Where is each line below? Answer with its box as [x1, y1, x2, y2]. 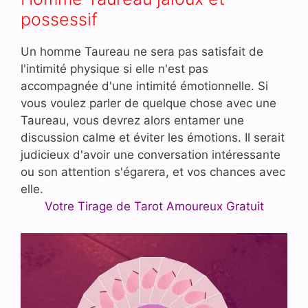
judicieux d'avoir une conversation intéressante [21, 148, 280, 162]
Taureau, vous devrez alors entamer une [21, 113, 244, 128]
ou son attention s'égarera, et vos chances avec [21, 165, 285, 179]
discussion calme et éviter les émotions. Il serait [21, 131, 285, 145]
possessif [21, 9, 98, 30]
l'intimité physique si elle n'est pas [21, 62, 208, 76]
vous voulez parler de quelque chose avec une [21, 96, 276, 111]
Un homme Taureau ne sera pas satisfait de [21, 45, 263, 59]
